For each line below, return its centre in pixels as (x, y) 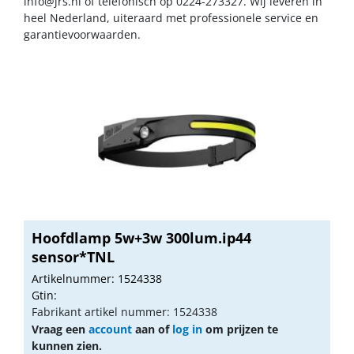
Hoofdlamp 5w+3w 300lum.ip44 (141, 237)
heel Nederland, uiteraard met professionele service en (171, 17)
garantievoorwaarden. (82, 34)
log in (187, 329)
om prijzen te (240, 329)
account (110, 329)
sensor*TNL (73, 256)
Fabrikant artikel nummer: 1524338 (124, 311)
